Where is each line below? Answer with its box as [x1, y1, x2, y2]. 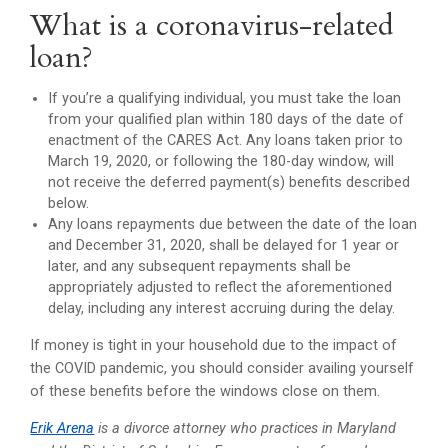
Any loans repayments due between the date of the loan [48, 216, 418, 234]
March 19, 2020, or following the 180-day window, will [48, 153, 395, 171]
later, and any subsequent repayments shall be [48, 258, 352, 276]
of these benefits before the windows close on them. [30, 382, 381, 400]
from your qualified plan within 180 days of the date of [48, 111, 405, 129]
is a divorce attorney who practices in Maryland [94, 420, 397, 438]
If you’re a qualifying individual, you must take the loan [48, 90, 402, 108]
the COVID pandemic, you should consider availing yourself [30, 359, 415, 377]
